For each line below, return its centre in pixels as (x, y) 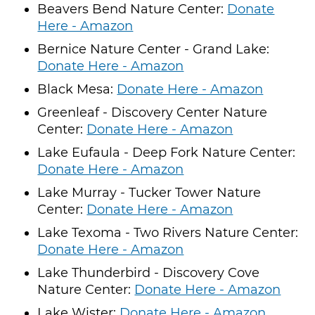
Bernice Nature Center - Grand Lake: (154, 49)
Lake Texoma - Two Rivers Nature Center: (168, 232)
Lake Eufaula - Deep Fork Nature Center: (167, 152)
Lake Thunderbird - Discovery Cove (149, 272)
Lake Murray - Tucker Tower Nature (149, 192)
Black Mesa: (77, 89)
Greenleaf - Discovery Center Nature (153, 112)
